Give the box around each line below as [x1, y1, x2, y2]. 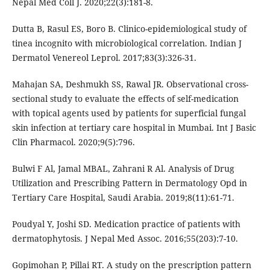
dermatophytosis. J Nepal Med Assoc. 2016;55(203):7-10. [11, 233, 238, 245]
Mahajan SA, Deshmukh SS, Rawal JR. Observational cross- [11, 78, 248, 90]
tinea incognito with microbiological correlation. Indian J [11, 37, 242, 49]
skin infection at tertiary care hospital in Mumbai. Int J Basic [11, 122, 256, 134]
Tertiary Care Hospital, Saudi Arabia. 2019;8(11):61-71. [11, 192, 234, 204]
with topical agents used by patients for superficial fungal [11, 107, 246, 119]
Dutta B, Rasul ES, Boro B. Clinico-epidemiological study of [11, 23, 246, 35]
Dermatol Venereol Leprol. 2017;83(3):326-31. [11, 52, 196, 64]
